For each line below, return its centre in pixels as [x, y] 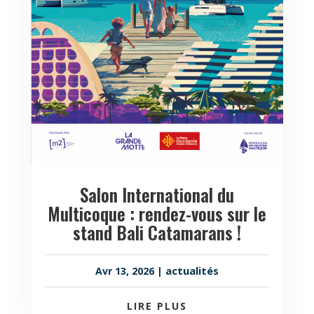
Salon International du [157, 195]
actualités [192, 270]
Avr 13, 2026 [124, 271]
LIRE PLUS [157, 306]
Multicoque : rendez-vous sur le [157, 214]
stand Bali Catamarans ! [157, 233]
